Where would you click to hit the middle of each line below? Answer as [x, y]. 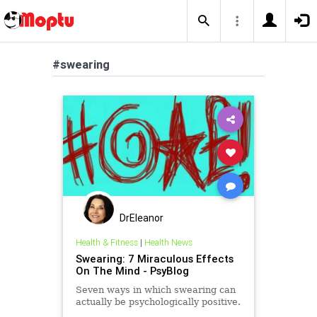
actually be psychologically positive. [158, 301]
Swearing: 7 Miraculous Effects [154, 258]
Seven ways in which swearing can [155, 289]
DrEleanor [142, 218]
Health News [168, 242]
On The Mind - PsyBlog [132, 270]
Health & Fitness [106, 242]
